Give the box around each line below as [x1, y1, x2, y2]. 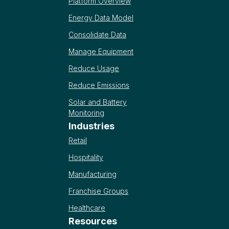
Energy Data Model [68, 13, 133, 22]
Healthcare [68, 203, 105, 212]
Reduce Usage [68, 64, 119, 73]
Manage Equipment [68, 47, 133, 56]
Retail [68, 135, 87, 145]
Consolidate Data [68, 30, 126, 39]
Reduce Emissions [68, 81, 129, 90]
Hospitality [68, 152, 103, 162]
